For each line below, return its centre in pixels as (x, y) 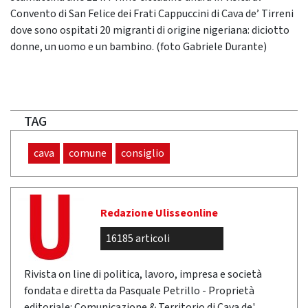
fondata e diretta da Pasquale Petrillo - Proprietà (139, 291)
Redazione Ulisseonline (159, 213)
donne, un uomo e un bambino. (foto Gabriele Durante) (139, 47)
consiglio (143, 153)
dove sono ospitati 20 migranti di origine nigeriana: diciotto (150, 30)
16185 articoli (138, 239)
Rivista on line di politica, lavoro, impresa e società (143, 274)
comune (88, 153)
